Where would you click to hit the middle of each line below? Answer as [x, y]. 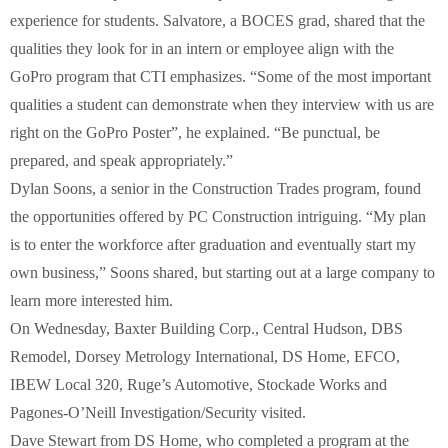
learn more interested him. [91, 301]
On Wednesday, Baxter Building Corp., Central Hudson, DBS [206, 329]
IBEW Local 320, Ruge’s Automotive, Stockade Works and [198, 385]
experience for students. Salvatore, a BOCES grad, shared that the [217, 21]
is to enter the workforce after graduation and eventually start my [213, 245]
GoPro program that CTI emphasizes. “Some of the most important [220, 77]
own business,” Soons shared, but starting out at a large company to [222, 273]
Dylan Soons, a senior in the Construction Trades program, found [215, 189]
